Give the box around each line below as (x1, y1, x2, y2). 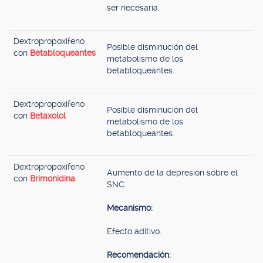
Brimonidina (30, 174, 75, 183)
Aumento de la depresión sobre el (107, 168, 238, 177)
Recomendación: (107, 250, 171, 259)
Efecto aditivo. (107, 227, 161, 236)
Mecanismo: (107, 203, 153, 213)
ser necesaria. (107, 3, 160, 12)
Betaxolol (30, 111, 66, 120)
